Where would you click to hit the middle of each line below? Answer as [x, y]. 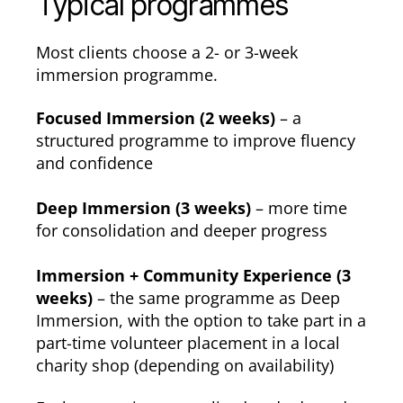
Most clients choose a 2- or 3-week [167, 53]
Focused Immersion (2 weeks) [156, 117]
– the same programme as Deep [216, 297]
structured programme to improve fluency [196, 140]
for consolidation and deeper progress [182, 230]
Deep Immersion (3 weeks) [143, 207]
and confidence [94, 162]
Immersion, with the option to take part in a [201, 320]
